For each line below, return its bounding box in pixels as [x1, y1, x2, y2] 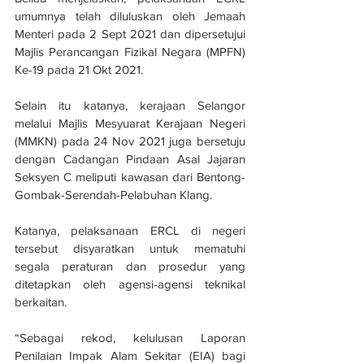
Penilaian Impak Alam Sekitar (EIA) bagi [15, 348, 245, 362]
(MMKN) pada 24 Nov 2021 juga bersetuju [15, 133, 245, 148]
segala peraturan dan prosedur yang [15, 258, 245, 273]
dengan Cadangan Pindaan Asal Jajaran [15, 151, 245, 166]
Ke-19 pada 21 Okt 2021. [15, 62, 143, 76]
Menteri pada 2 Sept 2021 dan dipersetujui [15, 26, 245, 41]
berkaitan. [15, 294, 67, 309]
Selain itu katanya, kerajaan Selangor [15, 97, 245, 112]
